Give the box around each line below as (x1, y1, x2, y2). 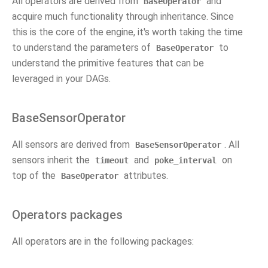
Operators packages (12, 208, 123, 222)
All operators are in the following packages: (12, 236, 194, 247)
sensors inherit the (12, 154, 92, 166)
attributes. (121, 170, 168, 181)
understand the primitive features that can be (12, 57, 204, 69)
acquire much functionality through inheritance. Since (12, 11, 234, 22)
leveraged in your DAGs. (12, 73, 111, 84)
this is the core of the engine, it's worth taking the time (12, 26, 243, 38)
